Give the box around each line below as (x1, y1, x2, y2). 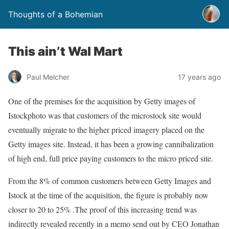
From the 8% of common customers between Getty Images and (8, 175, 211, 186)
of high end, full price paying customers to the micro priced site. (8, 153, 213, 164)
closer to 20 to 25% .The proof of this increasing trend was (8, 204, 197, 215)
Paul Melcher (27, 72, 70, 81)
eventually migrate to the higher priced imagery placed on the (8, 124, 204, 135)
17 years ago (178, 72, 221, 81)
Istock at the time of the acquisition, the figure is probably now (8, 190, 209, 200)
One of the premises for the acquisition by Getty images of (8, 96, 195, 106)
